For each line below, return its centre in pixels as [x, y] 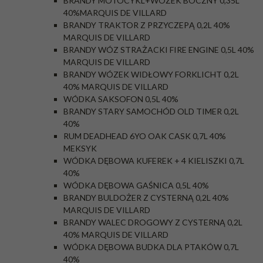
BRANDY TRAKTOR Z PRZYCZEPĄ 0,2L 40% [147, 25]
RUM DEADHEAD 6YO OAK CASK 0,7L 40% [145, 136]
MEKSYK [80, 148]
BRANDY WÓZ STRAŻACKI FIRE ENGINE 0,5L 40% [159, 50]
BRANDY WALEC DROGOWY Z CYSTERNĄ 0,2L [153, 222]
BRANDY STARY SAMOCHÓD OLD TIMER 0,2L [151, 111]
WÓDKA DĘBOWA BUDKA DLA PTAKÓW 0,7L [151, 247]
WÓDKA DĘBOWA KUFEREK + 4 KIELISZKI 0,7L [154, 161]
